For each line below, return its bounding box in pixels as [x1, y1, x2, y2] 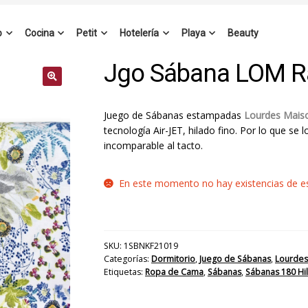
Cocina [24, 27, 54, 39]
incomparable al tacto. [103, 138, 203, 152]
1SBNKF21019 [123, 240, 178, 252]
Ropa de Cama [144, 266, 203, 278]
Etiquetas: [103, 266, 145, 278]
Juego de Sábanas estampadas [103, 108, 244, 122]
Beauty [228, 27, 259, 39]
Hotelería [120, 27, 159, 39]
